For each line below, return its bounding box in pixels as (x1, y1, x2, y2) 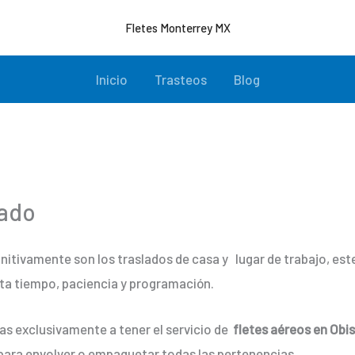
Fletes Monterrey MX (124, 21, 231, 35)
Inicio (95, 71, 128, 87)
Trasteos (154, 71, 207, 87)
